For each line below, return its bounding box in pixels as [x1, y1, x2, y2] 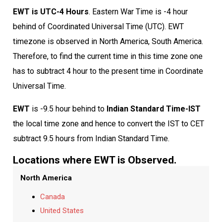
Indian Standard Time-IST [106, 104, 201, 113]
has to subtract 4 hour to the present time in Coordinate [12, 66, 203, 76]
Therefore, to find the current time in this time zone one [12, 51, 203, 61]
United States [40, 206, 84, 215]
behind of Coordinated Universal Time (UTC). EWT [12, 21, 184, 31]
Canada [40, 192, 65, 201]
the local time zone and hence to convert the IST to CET [12, 118, 204, 128]
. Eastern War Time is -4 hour [88, 6, 188, 16]
